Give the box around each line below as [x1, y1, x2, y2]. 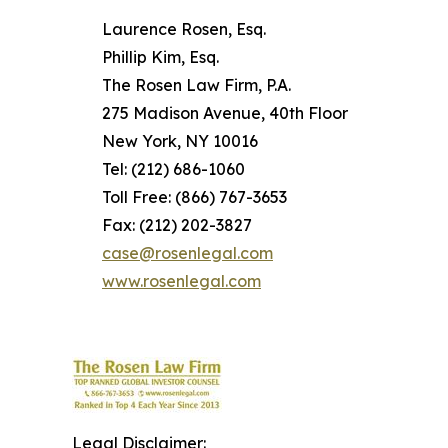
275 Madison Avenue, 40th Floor [102, 103, 348, 124]
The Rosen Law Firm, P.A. [102, 75, 291, 96]
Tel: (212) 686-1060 [102, 159, 245, 180]
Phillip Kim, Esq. [102, 47, 219, 68]
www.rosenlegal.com [102, 271, 261, 292]
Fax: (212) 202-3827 [102, 215, 252, 236]
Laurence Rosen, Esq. [102, 19, 266, 40]
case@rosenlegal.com [102, 243, 273, 264]
